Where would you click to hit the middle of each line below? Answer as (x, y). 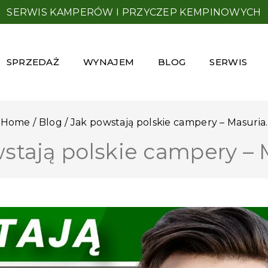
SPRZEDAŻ (33, 62)
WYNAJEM (109, 62)
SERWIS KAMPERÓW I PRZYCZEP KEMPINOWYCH (134, 12)
